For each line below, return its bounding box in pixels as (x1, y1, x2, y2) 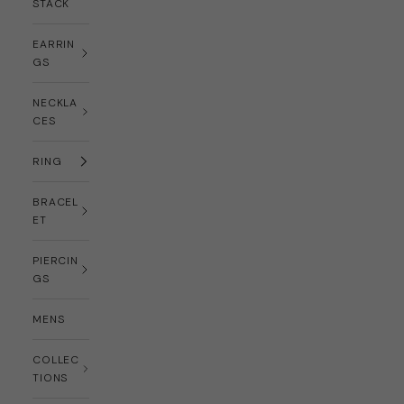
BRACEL (32, 195, 78, 209)
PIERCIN (32, 253, 78, 268)
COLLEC (32, 353, 79, 367)
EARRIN (32, 37, 75, 51)
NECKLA (32, 96, 78, 110)
